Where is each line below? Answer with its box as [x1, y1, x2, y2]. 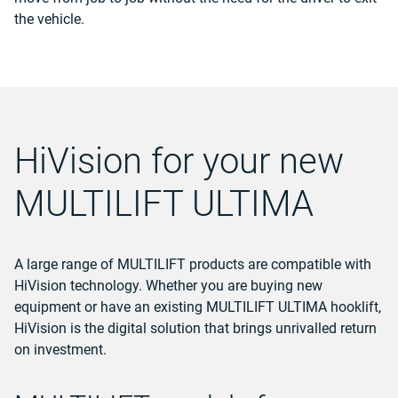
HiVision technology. [14, 277, 142, 294]
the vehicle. [14, 11, 84, 28]
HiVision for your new [14, 140, 344, 182]
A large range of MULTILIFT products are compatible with [14, 256, 371, 273]
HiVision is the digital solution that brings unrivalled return [14, 320, 377, 337]
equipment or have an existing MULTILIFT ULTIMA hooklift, [14, 298, 381, 315]
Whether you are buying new [146, 277, 322, 294]
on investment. [14, 341, 107, 358]
